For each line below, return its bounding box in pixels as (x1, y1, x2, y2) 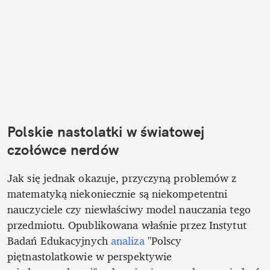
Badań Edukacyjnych (7, 231, 111, 250)
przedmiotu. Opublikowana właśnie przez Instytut (7, 216, 246, 234)
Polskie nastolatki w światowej (7, 122, 204, 140)
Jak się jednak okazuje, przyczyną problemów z (7, 169, 237, 187)
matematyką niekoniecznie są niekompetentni (7, 184, 228, 203)
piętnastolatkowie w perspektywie (7, 247, 172, 266)
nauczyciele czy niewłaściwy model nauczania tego (7, 200, 251, 219)
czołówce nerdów (7, 140, 119, 159)
